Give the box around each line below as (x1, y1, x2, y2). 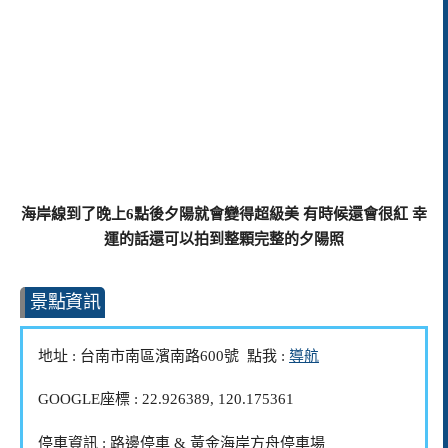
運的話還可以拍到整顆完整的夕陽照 (104, 230, 344, 247)
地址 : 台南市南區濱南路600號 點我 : (38, 347, 289, 364)
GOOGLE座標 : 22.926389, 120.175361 (38, 391, 294, 408)
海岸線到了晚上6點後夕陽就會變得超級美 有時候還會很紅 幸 (21, 205, 427, 222)
